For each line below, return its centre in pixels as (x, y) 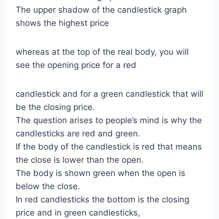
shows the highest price (62, 23)
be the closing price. (55, 107)
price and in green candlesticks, (78, 213)
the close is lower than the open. (80, 160)
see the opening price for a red (76, 65)
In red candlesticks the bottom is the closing (102, 199)
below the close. (48, 186)
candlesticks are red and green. (78, 133)
